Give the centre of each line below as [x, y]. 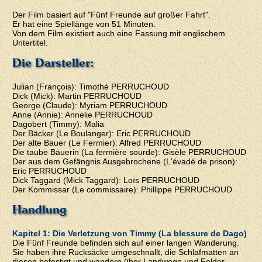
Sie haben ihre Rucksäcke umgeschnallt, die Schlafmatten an [126, 252]
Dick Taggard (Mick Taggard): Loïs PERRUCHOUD [106, 180]
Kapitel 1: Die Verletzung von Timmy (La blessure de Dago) [130, 233]
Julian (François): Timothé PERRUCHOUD [91, 86]
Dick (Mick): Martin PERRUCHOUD [77, 96]
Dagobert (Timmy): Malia [58, 124]
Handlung [39, 209]
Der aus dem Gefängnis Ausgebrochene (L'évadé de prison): [125, 161]
